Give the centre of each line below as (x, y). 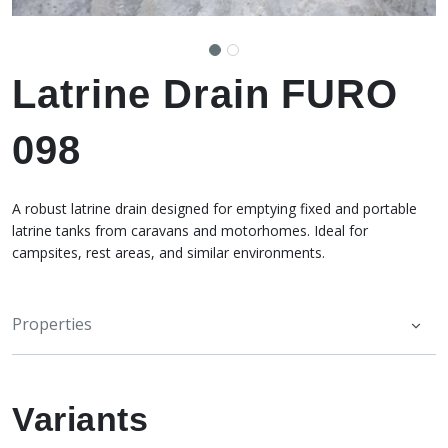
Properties (52, 323)
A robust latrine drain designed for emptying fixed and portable (214, 209)
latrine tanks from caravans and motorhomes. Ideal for (190, 231)
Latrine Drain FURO (205, 94)
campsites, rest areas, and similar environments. (168, 253)
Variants (80, 419)
